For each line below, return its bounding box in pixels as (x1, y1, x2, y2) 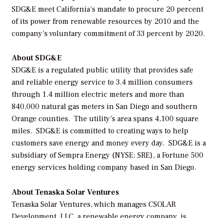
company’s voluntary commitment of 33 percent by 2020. (12, 28, 205, 38)
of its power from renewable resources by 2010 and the (12, 16, 199, 26)
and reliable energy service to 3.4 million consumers (12, 77, 193, 88)
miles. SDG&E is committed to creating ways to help (12, 126, 188, 136)
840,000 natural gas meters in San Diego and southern (12, 102, 198, 112)
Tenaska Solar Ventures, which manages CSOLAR (12, 200, 176, 210)
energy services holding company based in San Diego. (12, 163, 196, 173)
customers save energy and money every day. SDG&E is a (12, 138, 206, 148)
